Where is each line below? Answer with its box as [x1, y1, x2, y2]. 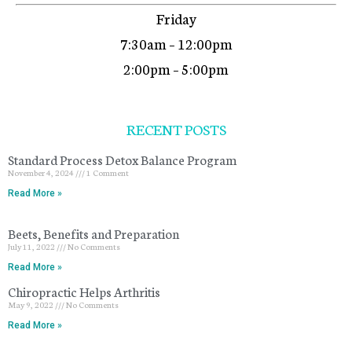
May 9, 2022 [8, 298, 55, 310]
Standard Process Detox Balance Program [8, 149, 236, 168]
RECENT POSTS [126, 117, 226, 139]
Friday [156, 7, 196, 28]
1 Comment [85, 166, 129, 178]
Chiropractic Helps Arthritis [8, 281, 160, 300]
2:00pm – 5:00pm [123, 57, 229, 79]
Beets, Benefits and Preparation [8, 223, 179, 242]
